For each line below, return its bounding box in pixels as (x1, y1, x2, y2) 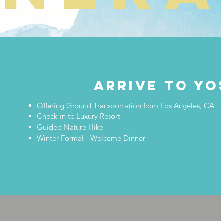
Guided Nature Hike (37, 122, 103, 132)
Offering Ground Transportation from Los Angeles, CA (37, 101, 214, 110)
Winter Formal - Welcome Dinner (37, 133, 145, 143)
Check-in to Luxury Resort (37, 111, 120, 121)
